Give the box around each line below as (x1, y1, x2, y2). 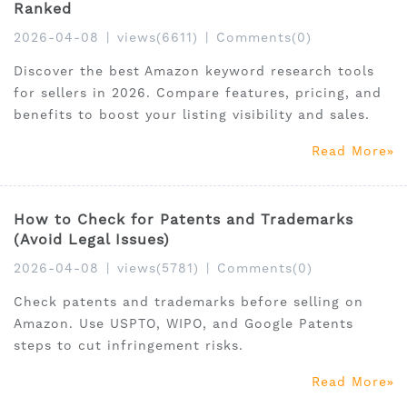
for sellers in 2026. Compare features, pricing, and (14, 85, 382, 101)
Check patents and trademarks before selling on (14, 294, 363, 310)
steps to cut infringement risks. (14, 338, 243, 353)
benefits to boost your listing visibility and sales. (14, 107, 370, 123)
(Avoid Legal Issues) (14, 231, 170, 249)
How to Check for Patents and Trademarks (14, 211, 353, 229)
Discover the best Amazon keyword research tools (14, 64, 374, 79)
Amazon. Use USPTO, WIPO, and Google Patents (14, 316, 353, 332)
